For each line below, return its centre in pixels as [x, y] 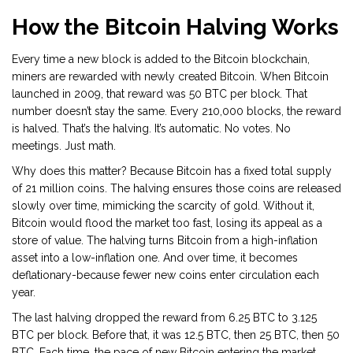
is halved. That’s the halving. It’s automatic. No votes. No [151, 129]
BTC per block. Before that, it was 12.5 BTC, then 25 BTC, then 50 [176, 335]
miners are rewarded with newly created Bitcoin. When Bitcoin [170, 77]
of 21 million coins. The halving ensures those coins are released [176, 189]
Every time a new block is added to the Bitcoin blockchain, [161, 59]
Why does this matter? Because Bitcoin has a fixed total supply [172, 171]
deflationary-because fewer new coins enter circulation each [165, 275]
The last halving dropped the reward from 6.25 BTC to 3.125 [164, 318]
